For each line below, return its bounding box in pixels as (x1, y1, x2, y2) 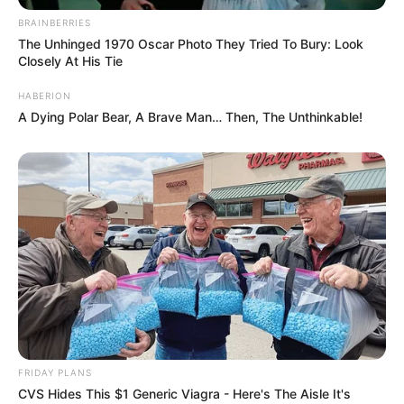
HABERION (18, 89, 71, 101)
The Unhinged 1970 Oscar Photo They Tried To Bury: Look (18, 35, 363, 51)
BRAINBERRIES (18, 16, 91, 28)
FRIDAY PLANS (18, 366, 92, 378)
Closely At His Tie (18, 52, 123, 69)
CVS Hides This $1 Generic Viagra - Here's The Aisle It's (18, 385, 351, 401)
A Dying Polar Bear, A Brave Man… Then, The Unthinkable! (18, 108, 363, 124)
